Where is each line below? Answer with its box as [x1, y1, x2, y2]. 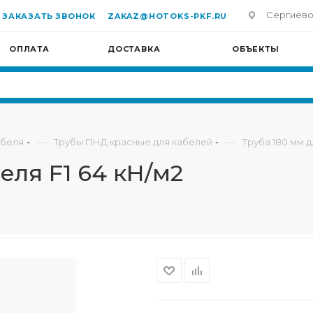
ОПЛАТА [9, 44, 50, 54]
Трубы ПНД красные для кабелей [54, 136, 212, 147]
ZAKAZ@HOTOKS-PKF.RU [108, 11, 228, 21]
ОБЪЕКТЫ [232, 44, 279, 54]
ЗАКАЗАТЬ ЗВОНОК [2, 11, 96, 21]
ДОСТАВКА [108, 44, 161, 54]
